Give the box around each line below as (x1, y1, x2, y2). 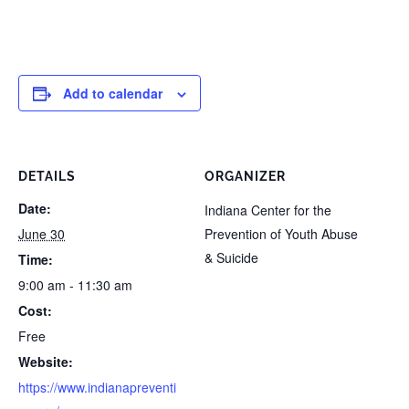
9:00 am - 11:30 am (18, 276, 132, 294)
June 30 (18, 225, 65, 243)
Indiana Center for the (204, 201, 331, 219)
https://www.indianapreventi (18, 378, 176, 396)
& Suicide (204, 248, 258, 267)
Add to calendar (63, 84, 163, 102)
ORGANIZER (204, 169, 286, 184)
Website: (18, 352, 73, 371)
